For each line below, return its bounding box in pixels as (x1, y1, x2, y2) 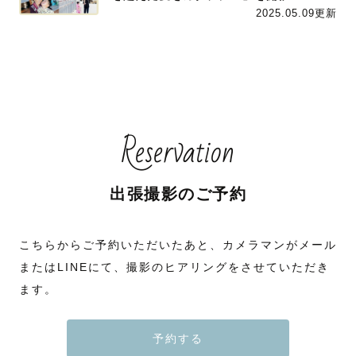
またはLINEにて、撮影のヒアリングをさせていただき (19, 260, 330, 273)
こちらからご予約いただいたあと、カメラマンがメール (19, 238, 337, 251)
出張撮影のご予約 (110, 184, 246, 203)
